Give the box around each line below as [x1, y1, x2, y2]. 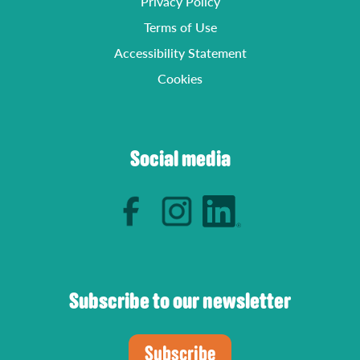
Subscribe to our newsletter [69, 288, 291, 315]
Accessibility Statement [113, 43, 247, 62]
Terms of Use [143, 18, 217, 36]
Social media [129, 145, 231, 173]
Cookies [157, 69, 202, 88]
